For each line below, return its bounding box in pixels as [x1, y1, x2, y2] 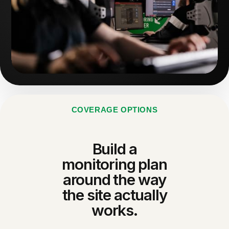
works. [91, 200, 138, 219]
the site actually [62, 185, 167, 204]
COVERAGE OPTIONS [71, 105, 158, 114]
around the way [62, 170, 167, 189]
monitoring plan [62, 154, 167, 173]
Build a [92, 139, 137, 158]
